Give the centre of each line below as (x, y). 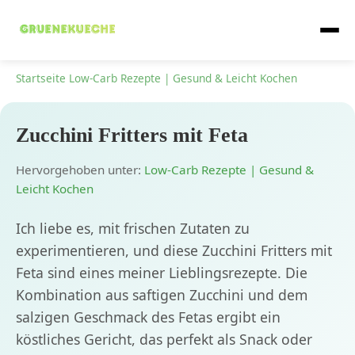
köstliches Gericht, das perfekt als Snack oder (164, 340)
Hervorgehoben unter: (80, 170)
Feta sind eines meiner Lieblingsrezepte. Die (162, 273)
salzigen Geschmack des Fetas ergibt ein (148, 317)
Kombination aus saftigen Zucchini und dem (162, 295)
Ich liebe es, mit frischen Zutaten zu (133, 229)
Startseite (41, 78)
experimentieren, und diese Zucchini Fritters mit (174, 251)
